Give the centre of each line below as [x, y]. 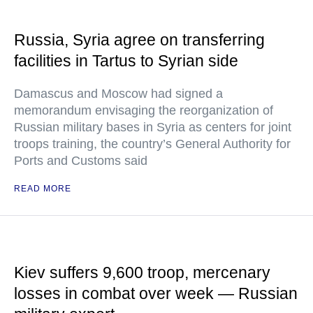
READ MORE [43, 189]
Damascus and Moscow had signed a [118, 94]
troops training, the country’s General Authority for [152, 144]
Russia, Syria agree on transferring [139, 40]
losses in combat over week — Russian [156, 293]
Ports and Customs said [81, 161]
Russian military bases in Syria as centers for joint [153, 127]
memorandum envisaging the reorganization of [144, 110]
